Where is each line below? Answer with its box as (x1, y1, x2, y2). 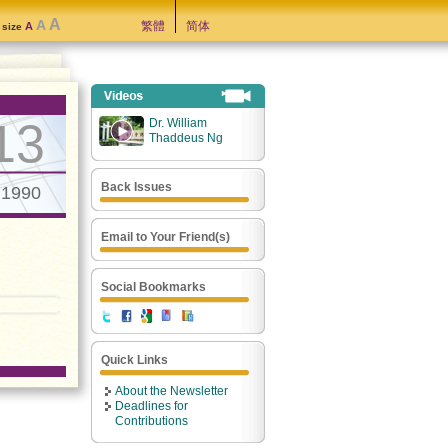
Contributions (115, 414, 188, 428)
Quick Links (101, 353, 168, 367)
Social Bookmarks (101, 280, 206, 294)
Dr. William (149, 116, 207, 130)
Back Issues (101, 180, 172, 194)
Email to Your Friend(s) (101, 230, 230, 244)
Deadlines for (115, 399, 188, 413)
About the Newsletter (115, 384, 228, 398)
